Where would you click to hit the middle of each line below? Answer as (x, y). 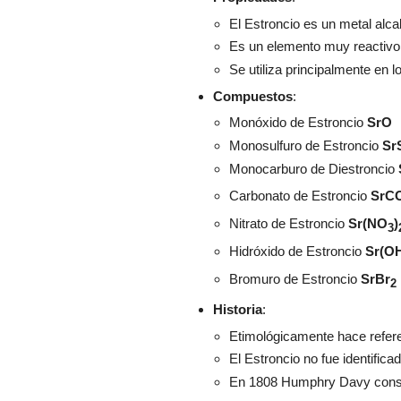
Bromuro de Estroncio (295, 278)
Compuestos (252, 96)
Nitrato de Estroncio (289, 224)
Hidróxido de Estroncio (297, 251)
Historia (237, 310)
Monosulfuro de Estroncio (306, 145)
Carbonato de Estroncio (300, 196)
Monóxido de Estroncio (298, 123)
